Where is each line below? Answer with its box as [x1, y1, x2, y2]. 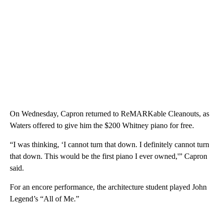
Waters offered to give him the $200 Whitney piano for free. [10, 121, 194, 130]
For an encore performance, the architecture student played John [10, 183, 207, 192]
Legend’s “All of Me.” [10, 195, 79, 203]
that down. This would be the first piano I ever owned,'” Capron [10, 152, 207, 161]
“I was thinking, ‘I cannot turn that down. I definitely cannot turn [10, 140, 209, 149]
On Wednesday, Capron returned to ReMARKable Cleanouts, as [10, 109, 209, 118]
